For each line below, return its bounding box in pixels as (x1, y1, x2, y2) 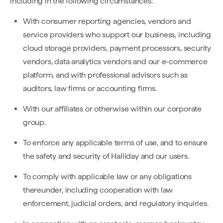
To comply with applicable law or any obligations (23, 172, 192, 181)
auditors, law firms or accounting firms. (23, 84, 157, 93)
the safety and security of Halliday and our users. (23, 151, 189, 161)
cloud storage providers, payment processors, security (23, 43, 211, 53)
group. (23, 117, 46, 127)
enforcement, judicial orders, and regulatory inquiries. (23, 199, 209, 208)
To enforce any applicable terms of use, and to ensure (23, 138, 208, 147)
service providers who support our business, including (23, 30, 211, 39)
